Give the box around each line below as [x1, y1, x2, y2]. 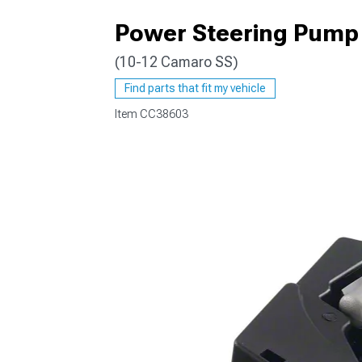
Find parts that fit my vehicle [124, 82, 266, 95]
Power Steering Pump [115, 19, 359, 47]
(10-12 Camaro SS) [115, 53, 238, 70]
